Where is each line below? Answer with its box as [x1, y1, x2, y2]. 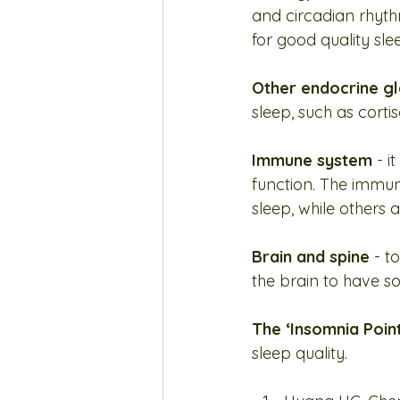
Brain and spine [252, 246, 370, 267]
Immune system [252, 150, 372, 171]
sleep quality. [252, 343, 347, 363]
